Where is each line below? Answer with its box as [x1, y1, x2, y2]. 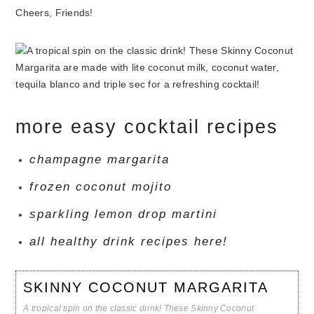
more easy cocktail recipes [15, 116, 279, 137]
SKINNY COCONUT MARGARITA [23, 280, 269, 295]
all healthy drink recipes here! [29, 235, 228, 248]
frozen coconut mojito [29, 180, 172, 193]
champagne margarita [29, 153, 170, 166]
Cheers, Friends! [15, 8, 93, 18]
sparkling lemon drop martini [29, 207, 218, 221]
